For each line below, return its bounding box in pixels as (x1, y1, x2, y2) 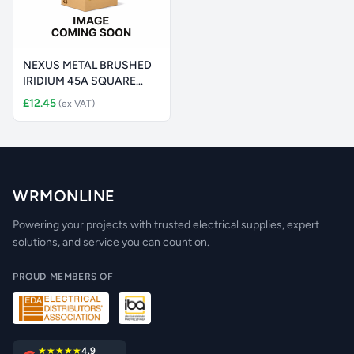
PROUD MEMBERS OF (13, 271, 114, 282)
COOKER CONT (23, 90, 103, 104)
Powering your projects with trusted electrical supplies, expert (13, 218, 319, 232)
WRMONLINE (13, 186, 115, 205)
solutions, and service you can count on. (13, 235, 209, 249)
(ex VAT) (58, 98, 95, 109)
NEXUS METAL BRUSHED (23, 58, 152, 72)
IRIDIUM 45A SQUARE (23, 74, 136, 88)
